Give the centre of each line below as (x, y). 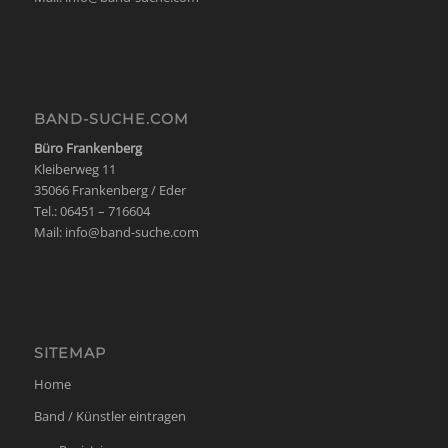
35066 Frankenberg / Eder (109, 189)
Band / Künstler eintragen (109, 415)
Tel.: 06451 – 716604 (91, 210)
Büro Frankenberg (87, 147)
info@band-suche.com (131, 231)
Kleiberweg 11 (74, 168)
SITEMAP (69, 352)
